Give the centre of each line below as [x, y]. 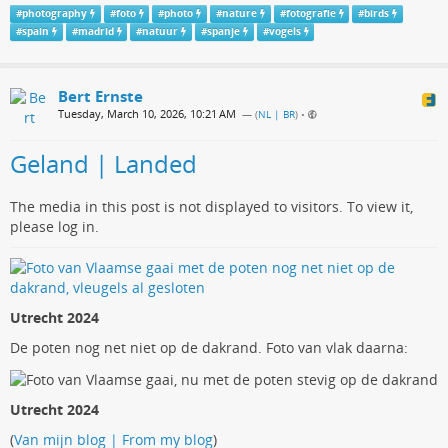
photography [54, 14]
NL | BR [276, 115]
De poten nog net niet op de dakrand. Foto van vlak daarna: [209, 348]
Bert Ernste [100, 96]
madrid [95, 32]
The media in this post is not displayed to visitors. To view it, [211, 207]
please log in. [54, 227]
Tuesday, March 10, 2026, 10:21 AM [147, 114]
